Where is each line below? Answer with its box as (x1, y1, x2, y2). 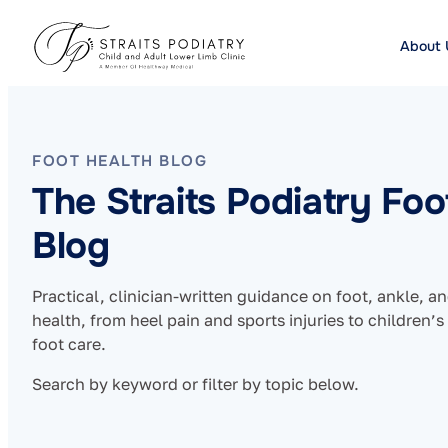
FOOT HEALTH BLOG (32, 151, 208, 172)
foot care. (32, 334, 106, 355)
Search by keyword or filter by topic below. (32, 374, 359, 395)
